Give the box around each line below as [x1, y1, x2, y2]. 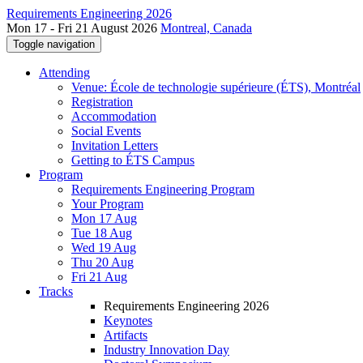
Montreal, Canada [160, 21, 252, 35]
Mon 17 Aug [71, 211, 137, 225]
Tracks [39, 284, 73, 298]
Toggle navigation [13, 38, 95, 50]
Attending [39, 66, 90, 79]
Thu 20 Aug [71, 255, 134, 269]
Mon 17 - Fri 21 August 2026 [6, 21, 160, 35]
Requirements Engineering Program [71, 182, 254, 196]
